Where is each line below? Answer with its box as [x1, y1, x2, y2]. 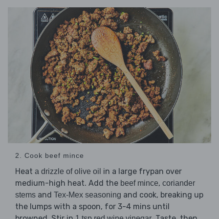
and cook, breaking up [121, 190, 203, 199]
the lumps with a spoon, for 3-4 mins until [15, 201, 170, 211]
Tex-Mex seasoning [54, 190, 121, 199]
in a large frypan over [101, 166, 182, 176]
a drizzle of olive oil [35, 167, 101, 175]
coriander [162, 178, 195, 187]
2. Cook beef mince [15, 151, 84, 159]
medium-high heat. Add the [15, 178, 120, 188]
